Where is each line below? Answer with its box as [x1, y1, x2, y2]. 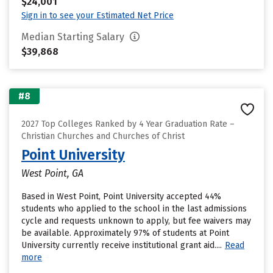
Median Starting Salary [21, 31, 127, 43]
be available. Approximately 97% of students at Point [21, 228, 229, 238]
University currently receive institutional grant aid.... [21, 240, 222, 250]
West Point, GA [21, 168, 83, 179]
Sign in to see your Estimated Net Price [21, 10, 174, 21]
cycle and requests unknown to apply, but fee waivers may [21, 216, 251, 226]
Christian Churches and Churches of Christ [21, 131, 185, 141]
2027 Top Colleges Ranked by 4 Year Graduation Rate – [21, 119, 235, 129]
